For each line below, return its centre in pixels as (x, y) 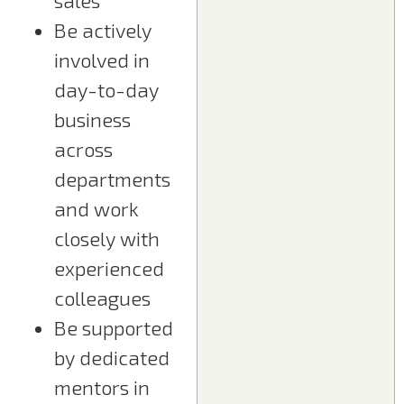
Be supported (114, 328)
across (83, 149)
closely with (107, 239)
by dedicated (112, 358)
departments (112, 179)
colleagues (102, 298)
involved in (102, 60)
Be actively (103, 30)
